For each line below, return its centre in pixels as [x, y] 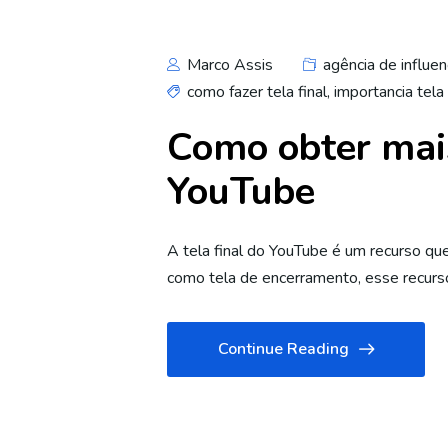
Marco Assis [228, 65]
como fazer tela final [257, 92]
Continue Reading [283, 349]
